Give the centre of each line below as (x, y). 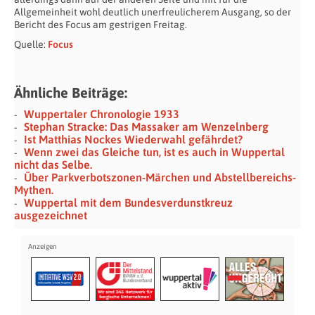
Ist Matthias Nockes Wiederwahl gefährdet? (133, 140)
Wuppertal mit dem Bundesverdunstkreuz (128, 203)
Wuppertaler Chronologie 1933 (102, 114)
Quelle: (31, 45)
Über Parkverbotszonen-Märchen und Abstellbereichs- (160, 178)
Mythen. (34, 190)
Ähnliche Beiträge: (71, 93)
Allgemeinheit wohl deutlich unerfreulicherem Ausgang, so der (153, 12)
